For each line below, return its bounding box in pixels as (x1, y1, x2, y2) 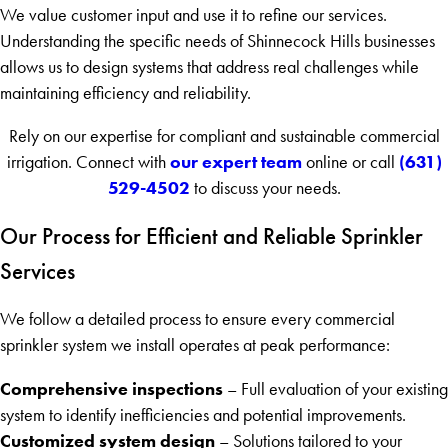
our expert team (169, 151, 302, 174)
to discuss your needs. (189, 178, 341, 199)
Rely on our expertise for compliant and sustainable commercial (8, 126, 440, 147)
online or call (301, 152, 399, 173)
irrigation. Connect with (6, 152, 170, 173)
